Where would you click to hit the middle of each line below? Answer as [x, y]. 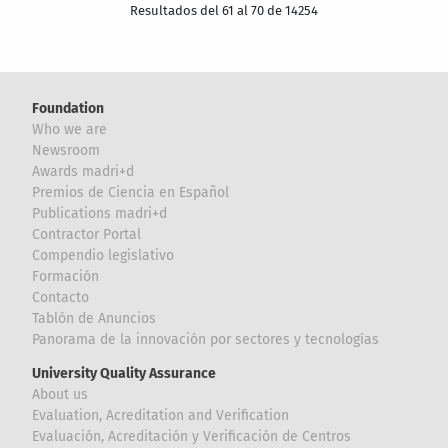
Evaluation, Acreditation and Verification [161, 416]
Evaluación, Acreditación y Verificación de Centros [192, 437]
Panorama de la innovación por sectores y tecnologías [206, 340]
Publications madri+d [100, 214]
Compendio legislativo [103, 256]
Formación [66, 277]
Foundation [68, 109]
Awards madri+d [83, 172]
